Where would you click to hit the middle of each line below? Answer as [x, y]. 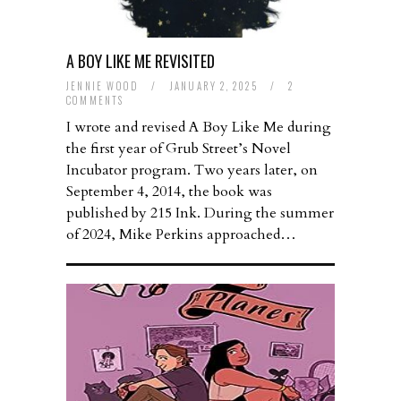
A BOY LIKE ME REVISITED [141, 61]
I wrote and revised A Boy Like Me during [199, 128]
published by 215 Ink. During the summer [200, 213]
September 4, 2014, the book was [169, 192]
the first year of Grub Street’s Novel [179, 149]
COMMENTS [95, 101]
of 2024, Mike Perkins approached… [181, 235]
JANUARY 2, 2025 [216, 86]
